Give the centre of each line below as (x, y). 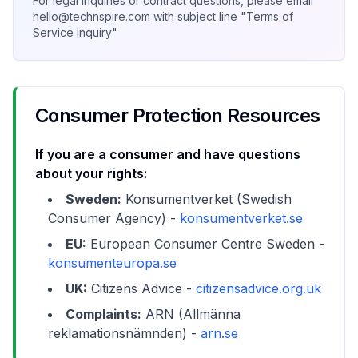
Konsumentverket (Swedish (207, 199)
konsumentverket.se (241, 218)
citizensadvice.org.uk (259, 288)
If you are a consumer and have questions (168, 154)
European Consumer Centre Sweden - (205, 244)
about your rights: (91, 173)
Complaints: (103, 314)
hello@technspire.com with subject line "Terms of (163, 16)
